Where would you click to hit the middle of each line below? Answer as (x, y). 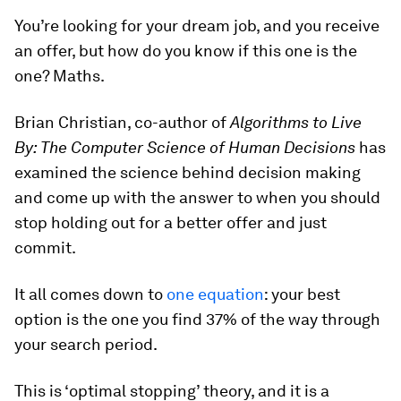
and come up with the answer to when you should (197, 197)
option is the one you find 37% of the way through (197, 319)
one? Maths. (60, 76)
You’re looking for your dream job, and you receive (197, 26)
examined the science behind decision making (188, 172)
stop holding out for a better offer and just (171, 222)
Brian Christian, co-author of (122, 122)
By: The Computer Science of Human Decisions (185, 147)
